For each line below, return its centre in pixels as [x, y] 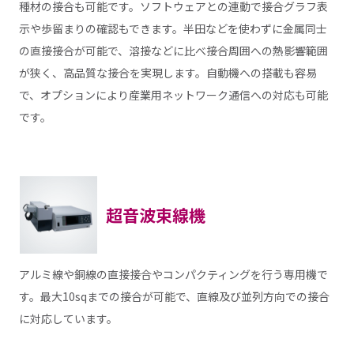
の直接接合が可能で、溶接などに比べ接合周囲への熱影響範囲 [173, 51]
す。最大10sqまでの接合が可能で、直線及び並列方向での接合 [174, 296]
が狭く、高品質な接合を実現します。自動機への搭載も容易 [168, 73]
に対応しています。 [68, 318]
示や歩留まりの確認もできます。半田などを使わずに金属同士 [173, 29]
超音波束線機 [155, 215]
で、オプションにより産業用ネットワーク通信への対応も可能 [173, 95]
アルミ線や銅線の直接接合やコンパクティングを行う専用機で [173, 274]
